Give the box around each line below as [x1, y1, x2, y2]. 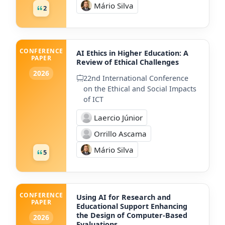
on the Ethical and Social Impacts [83, 83, 196, 93]
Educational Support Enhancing [76, 201, 187, 211]
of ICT [83, 94, 103, 104]
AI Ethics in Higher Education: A [76, 48, 188, 58]
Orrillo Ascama [94, 128, 147, 139]
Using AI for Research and [76, 192, 171, 202]
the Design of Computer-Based [76, 210, 187, 220]
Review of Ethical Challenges [76, 57, 179, 67]
